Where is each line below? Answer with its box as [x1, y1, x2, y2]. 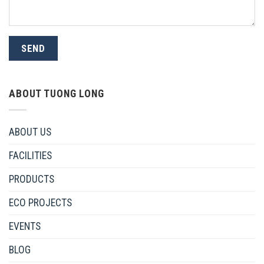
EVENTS [9, 220, 41, 233]
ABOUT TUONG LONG [9, 88, 104, 100]
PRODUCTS [9, 173, 54, 186]
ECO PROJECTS [9, 197, 72, 209]
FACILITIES [9, 150, 52, 162]
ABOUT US [9, 126, 51, 138]
